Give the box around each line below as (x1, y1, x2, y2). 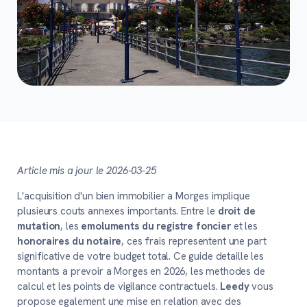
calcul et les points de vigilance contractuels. (17, 280, 221, 293)
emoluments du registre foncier (81, 219, 231, 233)
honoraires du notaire (17, 234, 122, 248)
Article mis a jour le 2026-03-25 (17, 164, 156, 177)
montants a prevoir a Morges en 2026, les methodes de (17, 265, 265, 278)
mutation (17, 219, 61, 233)
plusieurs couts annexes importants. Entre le (17, 204, 218, 218)
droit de (217, 204, 256, 218)
